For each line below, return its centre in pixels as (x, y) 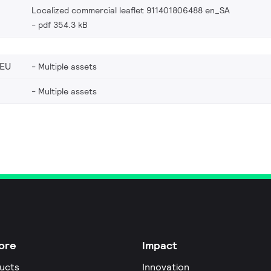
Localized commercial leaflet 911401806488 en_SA (131, 10)
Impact (159, 245)
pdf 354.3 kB (63, 24)
